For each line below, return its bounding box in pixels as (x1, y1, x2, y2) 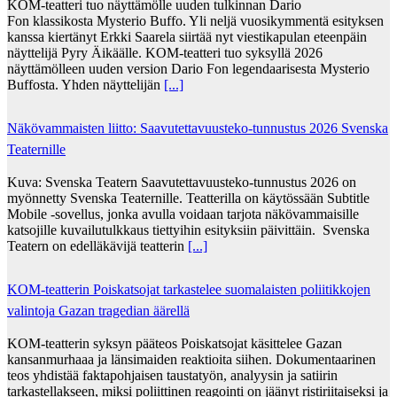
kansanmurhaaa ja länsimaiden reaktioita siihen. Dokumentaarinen (7, 351, 376, 367)
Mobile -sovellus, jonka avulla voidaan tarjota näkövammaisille (7, 206, 359, 222)
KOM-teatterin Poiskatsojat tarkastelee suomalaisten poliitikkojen (7, 281, 370, 297)
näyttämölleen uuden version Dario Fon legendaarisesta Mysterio (7, 60, 370, 76)
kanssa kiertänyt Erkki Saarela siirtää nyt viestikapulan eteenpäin (7, 28, 367, 44)
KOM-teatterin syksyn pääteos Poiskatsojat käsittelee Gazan (7, 335, 342, 351)
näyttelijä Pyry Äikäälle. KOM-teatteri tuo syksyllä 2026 (7, 44, 323, 60)
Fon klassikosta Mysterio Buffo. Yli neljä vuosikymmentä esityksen (7, 12, 384, 28)
